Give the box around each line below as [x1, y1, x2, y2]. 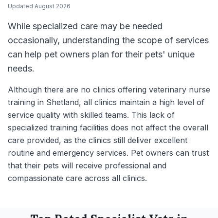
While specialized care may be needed [8, 21, 163, 31]
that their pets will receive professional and [8, 161, 166, 170]
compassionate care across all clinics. [8, 173, 147, 183]
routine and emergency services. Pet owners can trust [8, 148, 209, 158]
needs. [8, 63, 35, 73]
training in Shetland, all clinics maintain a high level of [8, 97, 204, 107]
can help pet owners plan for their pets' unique [8, 49, 195, 59]
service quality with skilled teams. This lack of [8, 110, 175, 120]
